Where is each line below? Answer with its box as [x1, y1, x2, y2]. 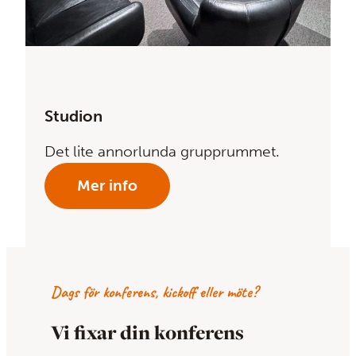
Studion [44, 106, 103, 126]
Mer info [77, 176, 137, 195]
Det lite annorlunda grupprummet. [44, 142, 280, 161]
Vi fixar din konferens [51, 318, 244, 346]
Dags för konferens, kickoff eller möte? [51, 282, 257, 303]
